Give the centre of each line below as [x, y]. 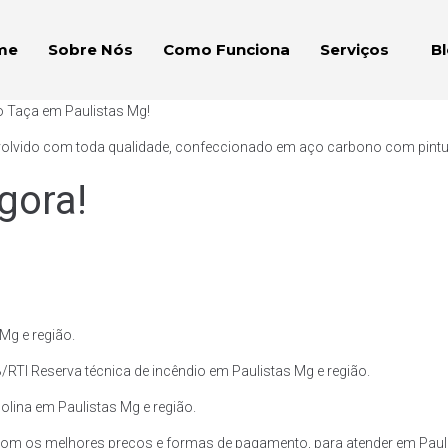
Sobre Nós [90, 49]
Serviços [354, 49]
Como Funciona [226, 49]
